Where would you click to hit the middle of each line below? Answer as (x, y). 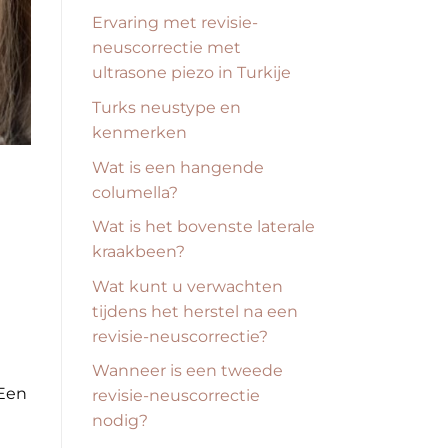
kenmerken (139, 132)
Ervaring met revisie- (175, 23)
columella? (135, 192)
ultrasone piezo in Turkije (191, 73)
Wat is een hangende (178, 167)
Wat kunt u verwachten (187, 286)
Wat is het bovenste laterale (203, 227)
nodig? (120, 421)
